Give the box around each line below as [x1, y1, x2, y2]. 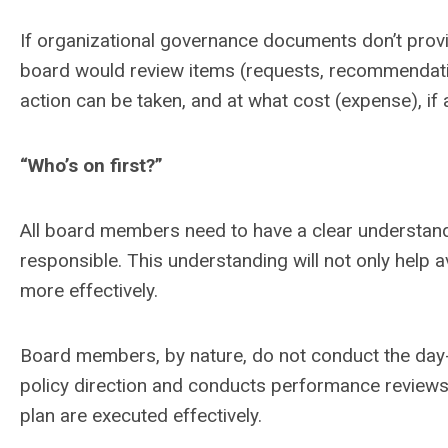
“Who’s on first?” [20, 154, 163, 177]
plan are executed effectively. [20, 404, 267, 427]
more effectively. [20, 279, 158, 302]
